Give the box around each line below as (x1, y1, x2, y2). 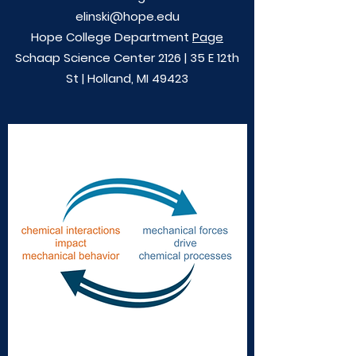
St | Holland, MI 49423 (66, 70, 188, 87)
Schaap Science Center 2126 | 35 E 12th (15, 49, 239, 66)
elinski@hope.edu (75, 8, 180, 25)
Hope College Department (31, 29, 192, 45)
